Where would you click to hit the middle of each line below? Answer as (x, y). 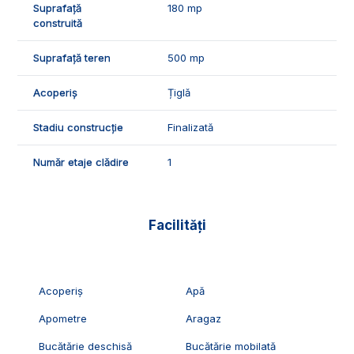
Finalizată (190, 127)
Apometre (62, 318)
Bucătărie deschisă (85, 346)
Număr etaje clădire (81, 162)
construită (58, 23)
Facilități (177, 225)
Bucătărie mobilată (231, 346)
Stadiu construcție (78, 127)
